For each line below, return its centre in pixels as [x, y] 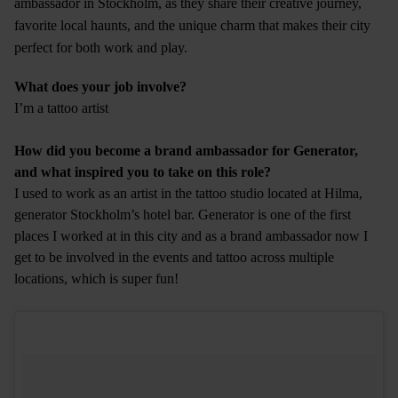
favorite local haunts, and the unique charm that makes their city [192, 26]
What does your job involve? [100, 87]
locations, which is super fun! [96, 279]
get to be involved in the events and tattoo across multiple [174, 258]
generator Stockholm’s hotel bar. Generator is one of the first [183, 215]
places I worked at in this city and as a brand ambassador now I [191, 236]
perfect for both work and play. [101, 48]
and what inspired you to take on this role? [143, 172]
